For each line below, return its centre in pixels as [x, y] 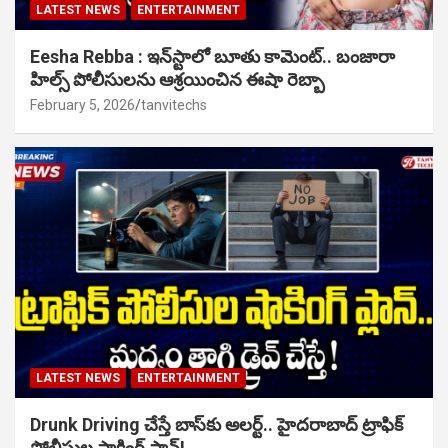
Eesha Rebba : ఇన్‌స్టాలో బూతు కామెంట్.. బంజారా [212, 57]
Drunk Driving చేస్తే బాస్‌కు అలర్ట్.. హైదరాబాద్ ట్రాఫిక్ [216, 424]
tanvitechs [174, 105]
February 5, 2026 [82, 105]
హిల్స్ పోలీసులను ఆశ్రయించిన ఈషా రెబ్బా [177, 80]
